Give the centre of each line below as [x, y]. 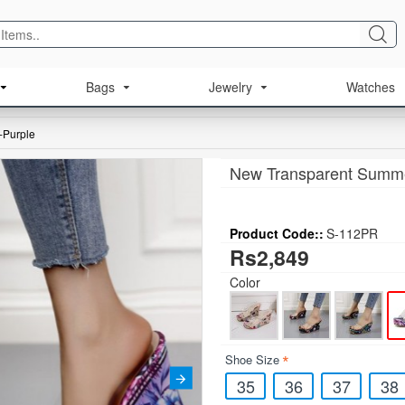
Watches [371, 87]
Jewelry [231, 87]
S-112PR [352, 233]
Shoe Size [252, 359]
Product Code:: [277, 233]
